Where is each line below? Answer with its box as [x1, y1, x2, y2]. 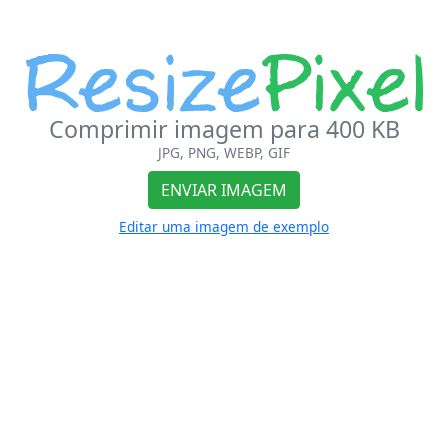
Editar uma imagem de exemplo [119, 217, 329, 237]
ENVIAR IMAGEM [161, 179, 287, 202]
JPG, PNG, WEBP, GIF [158, 143, 290, 163]
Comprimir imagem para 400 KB [48, 113, 400, 146]
